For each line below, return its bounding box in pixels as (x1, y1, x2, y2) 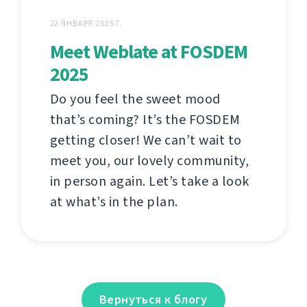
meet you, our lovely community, (49, 151, 249, 171)
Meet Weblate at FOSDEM (49, 39, 247, 65)
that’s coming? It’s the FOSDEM (49, 110, 241, 130)
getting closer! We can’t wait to (49, 131, 242, 150)
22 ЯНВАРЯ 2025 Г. (49, 18, 123, 29)
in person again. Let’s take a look (49, 172, 249, 191)
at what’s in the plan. (49, 193, 178, 212)
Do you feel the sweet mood (49, 90, 221, 109)
